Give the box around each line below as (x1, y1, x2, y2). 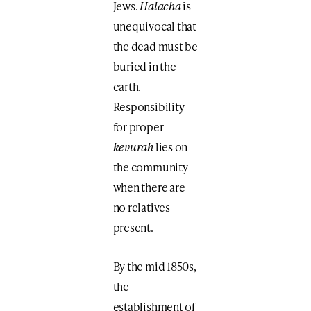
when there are (112, 179, 185, 196)
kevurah (112, 139, 154, 155)
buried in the (112, 58, 176, 75)
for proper (112, 119, 164, 135)
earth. (112, 78, 142, 95)
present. (112, 219, 153, 236)
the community (112, 159, 188, 176)
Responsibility (112, 99, 185, 115)
